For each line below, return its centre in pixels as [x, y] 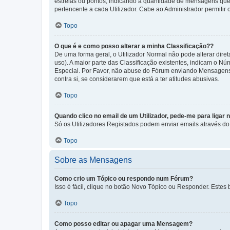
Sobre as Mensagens [93, 160]
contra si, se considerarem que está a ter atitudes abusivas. [137, 79]
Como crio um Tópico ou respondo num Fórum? [124, 178]
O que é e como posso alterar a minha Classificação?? [134, 46]
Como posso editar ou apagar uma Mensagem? [123, 224]
